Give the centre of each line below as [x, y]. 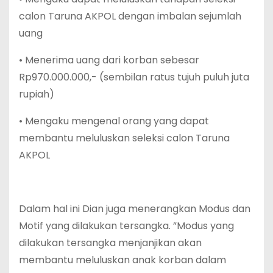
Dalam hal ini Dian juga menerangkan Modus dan [135, 209]
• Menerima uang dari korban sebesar [109, 60]
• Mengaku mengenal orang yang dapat [114, 121]
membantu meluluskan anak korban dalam [122, 260]
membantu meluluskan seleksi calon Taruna [124, 138]
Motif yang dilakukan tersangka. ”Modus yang [126, 226]
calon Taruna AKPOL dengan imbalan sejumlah [130, 16]
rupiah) [37, 94]
